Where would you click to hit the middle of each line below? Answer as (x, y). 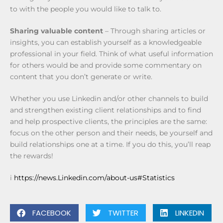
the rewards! (32, 156)
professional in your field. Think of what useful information (111, 54)
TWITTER (123, 213)
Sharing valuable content (56, 31)
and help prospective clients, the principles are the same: (109, 121)
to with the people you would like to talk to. (86, 9)
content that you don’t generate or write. (81, 76)
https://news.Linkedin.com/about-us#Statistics (94, 177)
